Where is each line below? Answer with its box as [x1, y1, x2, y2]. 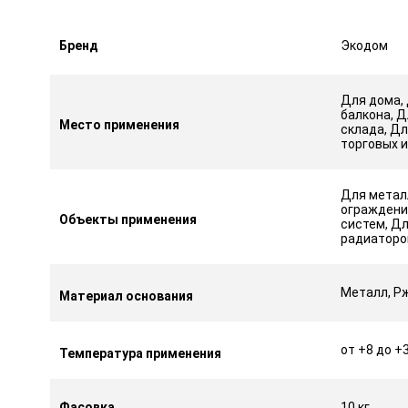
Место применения [58, 117, 182, 132]
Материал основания [58, 288, 196, 303]
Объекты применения [58, 211, 199, 227]
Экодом [340, 37, 388, 53]
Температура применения [58, 345, 224, 361]
